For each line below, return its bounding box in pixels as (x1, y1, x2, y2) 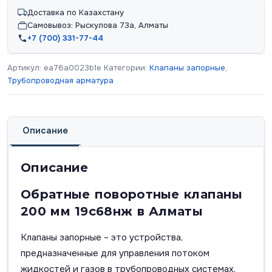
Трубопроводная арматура (7, 75, 114, 86)
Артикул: (7, 63, 44, 73)
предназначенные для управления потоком (21, 247, 209, 260)
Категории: (104, 63, 149, 73)
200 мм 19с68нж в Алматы (21, 204, 203, 219)
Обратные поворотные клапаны (21, 187, 243, 202)
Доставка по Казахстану (27, 7, 124, 18)
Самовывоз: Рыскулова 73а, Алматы (27, 20, 168, 31)
